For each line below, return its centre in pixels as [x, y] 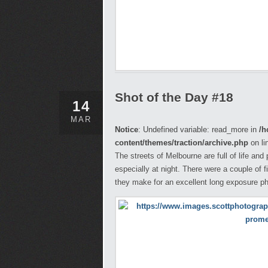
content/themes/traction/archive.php [182, 143]
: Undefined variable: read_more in [199, 130]
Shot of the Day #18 [174, 97]
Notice [127, 130]
